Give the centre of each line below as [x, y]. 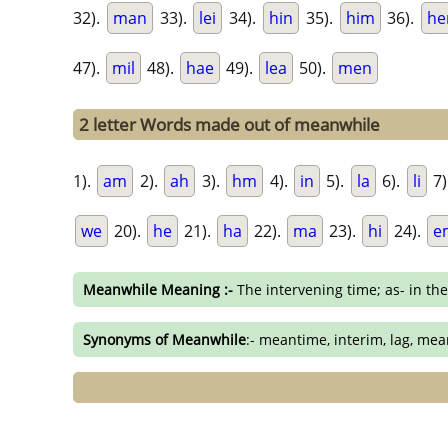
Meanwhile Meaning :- [158, 290]
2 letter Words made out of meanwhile [229, 125]
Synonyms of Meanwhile [164, 339]
